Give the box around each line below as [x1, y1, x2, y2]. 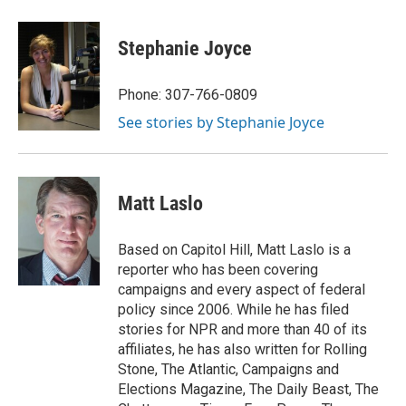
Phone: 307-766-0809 [118, 86, 257, 104]
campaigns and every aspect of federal [118, 281, 365, 299]
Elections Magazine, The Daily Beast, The [118, 381, 379, 399]
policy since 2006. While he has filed [118, 301, 349, 319]
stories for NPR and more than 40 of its [118, 321, 367, 339]
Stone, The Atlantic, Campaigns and [118, 361, 339, 379]
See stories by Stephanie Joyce [118, 112, 324, 133]
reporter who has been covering [118, 261, 318, 279]
